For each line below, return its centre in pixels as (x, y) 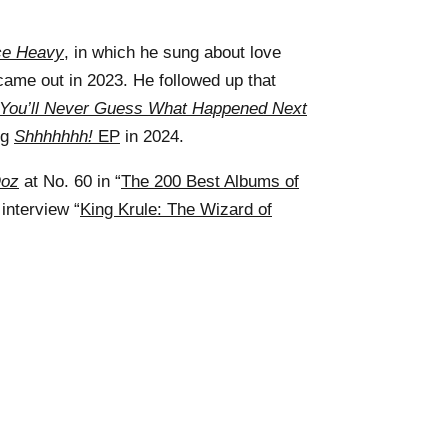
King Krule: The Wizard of (176, 209)
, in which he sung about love (172, 52)
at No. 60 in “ (70, 181)
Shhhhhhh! (53, 136)
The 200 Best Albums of (210, 181)
